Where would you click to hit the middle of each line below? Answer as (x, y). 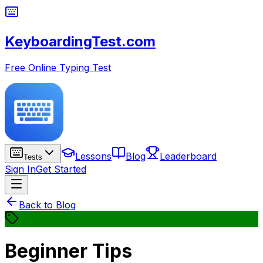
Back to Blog (47, 205)
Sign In (20, 169)
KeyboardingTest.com (80, 41)
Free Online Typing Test (58, 67)
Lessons (93, 156)
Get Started (61, 169)
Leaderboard (188, 156)
